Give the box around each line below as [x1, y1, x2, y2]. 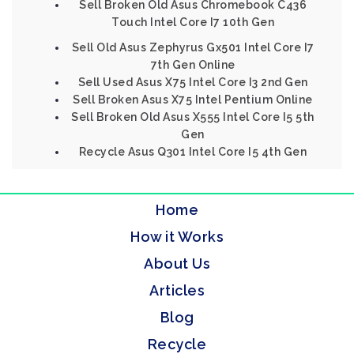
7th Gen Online [150, 58, 235, 71]
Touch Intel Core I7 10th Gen [111, 16, 274, 28]
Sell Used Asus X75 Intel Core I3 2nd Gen [77, 76, 308, 88]
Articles [149, 282, 205, 299]
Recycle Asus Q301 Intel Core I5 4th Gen [78, 145, 307, 158]
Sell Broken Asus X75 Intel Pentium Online [73, 93, 313, 106]
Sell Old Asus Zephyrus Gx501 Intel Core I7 [71, 41, 314, 54]
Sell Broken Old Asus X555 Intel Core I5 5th [71, 111, 314, 123]
